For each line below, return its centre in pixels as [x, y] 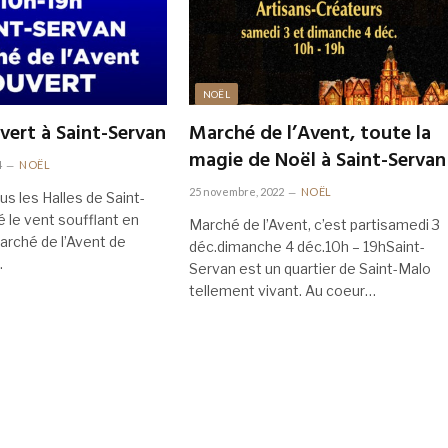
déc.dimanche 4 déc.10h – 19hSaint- [306, 247]
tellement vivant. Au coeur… [282, 291]
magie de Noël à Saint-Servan [317, 161]
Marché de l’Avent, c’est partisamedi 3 [314, 225]
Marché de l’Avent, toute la [309, 134]
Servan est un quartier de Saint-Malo [309, 269]
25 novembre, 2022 [236, 192]
